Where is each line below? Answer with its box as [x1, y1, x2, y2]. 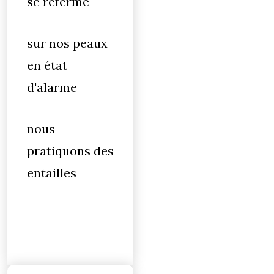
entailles [27, 165, 76, 180]
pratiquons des [27, 143, 114, 158]
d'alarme [27, 80, 77, 95]
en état [27, 57, 67, 73]
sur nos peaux [27, 35, 108, 51]
